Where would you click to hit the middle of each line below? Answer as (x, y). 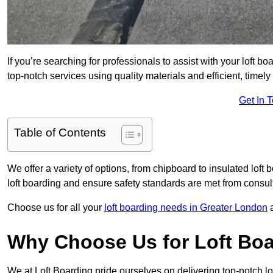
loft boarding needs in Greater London (186, 208)
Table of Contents (60, 133)
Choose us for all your (56, 208)
